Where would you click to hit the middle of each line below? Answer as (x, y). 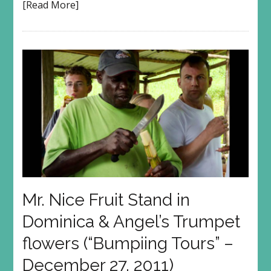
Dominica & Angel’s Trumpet (131, 222)
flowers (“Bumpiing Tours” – (128, 244)
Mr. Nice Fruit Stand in (106, 200)
